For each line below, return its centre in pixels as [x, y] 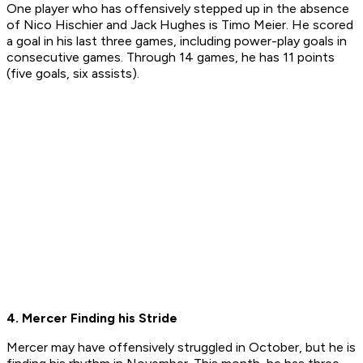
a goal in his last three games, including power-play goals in [177, 41]
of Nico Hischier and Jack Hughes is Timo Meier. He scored [180, 25]
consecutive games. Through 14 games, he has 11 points [171, 58]
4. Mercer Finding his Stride [92, 318]
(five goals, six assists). [73, 74]
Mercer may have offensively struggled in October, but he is [181, 348]
